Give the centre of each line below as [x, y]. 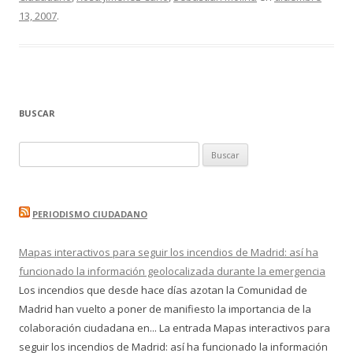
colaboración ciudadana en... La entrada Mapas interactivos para [175, 328]
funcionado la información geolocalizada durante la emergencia [172, 271]
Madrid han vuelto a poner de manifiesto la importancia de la [165, 309]
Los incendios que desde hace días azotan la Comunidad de [163, 290]
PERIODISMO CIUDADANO [90, 214]
